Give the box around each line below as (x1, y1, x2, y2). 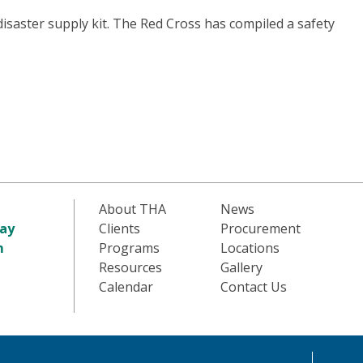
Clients (98, 220, 140, 237)
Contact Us (220, 278, 288, 296)
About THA (98, 200, 166, 218)
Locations (220, 239, 280, 257)
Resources (98, 258, 162, 276)
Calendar (98, 278, 153, 296)
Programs (98, 239, 160, 257)
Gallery (220, 258, 263, 276)
